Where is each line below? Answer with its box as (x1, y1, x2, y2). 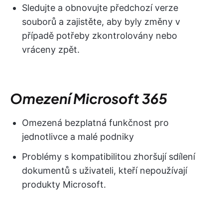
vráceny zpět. (22, 44, 80, 55)
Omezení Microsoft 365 (10, 90, 167, 108)
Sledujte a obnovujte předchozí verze (22, 2, 178, 13)
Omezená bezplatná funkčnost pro (22, 117, 169, 128)
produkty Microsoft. (22, 179, 106, 190)
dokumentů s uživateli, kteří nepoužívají (22, 165, 187, 176)
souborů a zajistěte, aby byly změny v (22, 16, 180, 27)
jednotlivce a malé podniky (22, 131, 134, 142)
